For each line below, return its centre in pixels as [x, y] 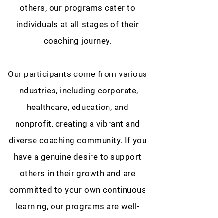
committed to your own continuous [78, 190]
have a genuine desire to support [78, 157]
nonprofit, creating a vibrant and [78, 124]
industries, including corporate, [78, 91]
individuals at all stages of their [78, 24]
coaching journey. [78, 41]
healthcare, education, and [78, 107]
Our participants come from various [78, 74]
